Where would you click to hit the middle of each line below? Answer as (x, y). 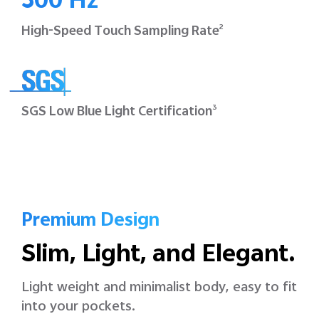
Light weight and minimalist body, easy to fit (159, 288)
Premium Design (90, 221)
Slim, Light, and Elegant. (158, 256)
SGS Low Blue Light (80, 112)
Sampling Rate (177, 31)
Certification (175, 112)
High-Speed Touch (78, 31)
